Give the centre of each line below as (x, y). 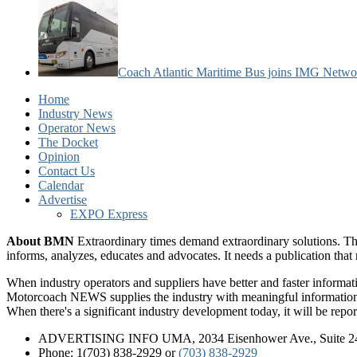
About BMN (40, 241)
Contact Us (67, 171)
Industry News (75, 113)
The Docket (68, 142)
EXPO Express (109, 214)
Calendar (61, 185)
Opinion (59, 156)
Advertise (63, 199)
